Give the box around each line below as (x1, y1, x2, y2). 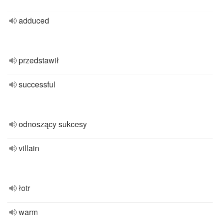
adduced (19, 15, 49, 26)
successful (19, 79, 55, 90)
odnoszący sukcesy (19, 118, 87, 130)
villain (19, 142, 39, 154)
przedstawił (19, 55, 59, 66)
